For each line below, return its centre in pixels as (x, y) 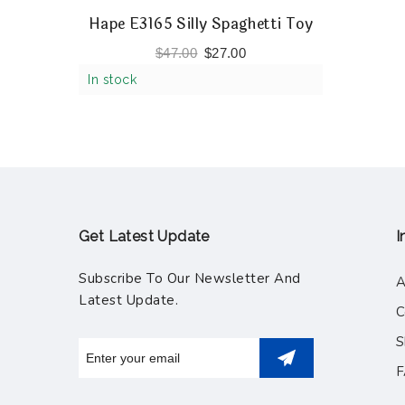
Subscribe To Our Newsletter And (190, 278)
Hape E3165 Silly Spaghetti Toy (201, 24)
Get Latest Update (144, 236)
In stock (112, 79)
